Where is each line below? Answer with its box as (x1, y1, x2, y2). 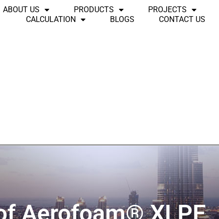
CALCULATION (25, 15, 76, 24)
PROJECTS (148, 5, 187, 14)
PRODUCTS (73, 5, 114, 14)
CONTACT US (158, 15, 205, 24)
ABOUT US (2, 5, 40, 14)
